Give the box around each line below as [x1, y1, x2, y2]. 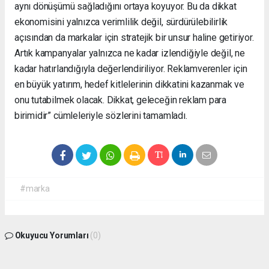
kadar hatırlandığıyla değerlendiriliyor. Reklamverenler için [14, 63, 247, 75]
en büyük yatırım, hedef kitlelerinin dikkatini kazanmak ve [14, 79, 244, 91]
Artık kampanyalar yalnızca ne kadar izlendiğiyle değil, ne [14, 47, 245, 59]
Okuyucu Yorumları [13, 231, 91, 241]
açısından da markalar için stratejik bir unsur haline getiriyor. [14, 32, 254, 44]
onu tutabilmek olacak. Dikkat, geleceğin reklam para [14, 94, 227, 106]
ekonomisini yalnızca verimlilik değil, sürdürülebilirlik [14, 16, 228, 28]
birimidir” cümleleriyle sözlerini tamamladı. [14, 110, 187, 122]
